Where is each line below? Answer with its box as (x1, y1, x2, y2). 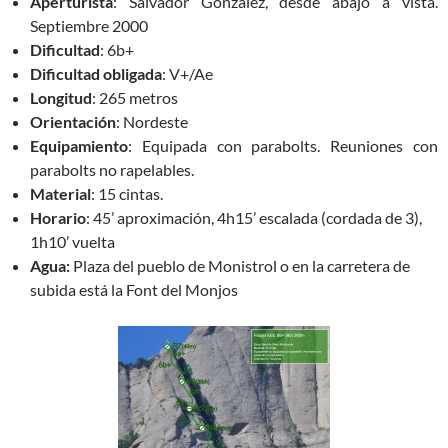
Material (30, 184, 91, 203)
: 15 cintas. (91, 184, 163, 203)
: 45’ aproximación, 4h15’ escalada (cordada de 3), (86, 208, 422, 227)
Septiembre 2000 (30, 16, 148, 35)
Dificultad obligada (30, 64, 162, 83)
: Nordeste (116, 112, 188, 131)
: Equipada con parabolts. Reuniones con (128, 136, 438, 155)
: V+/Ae (162, 64, 213, 83)
